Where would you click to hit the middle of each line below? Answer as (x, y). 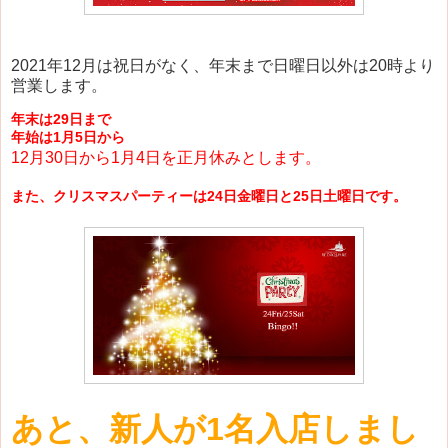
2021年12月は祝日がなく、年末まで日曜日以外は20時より (223, 65)
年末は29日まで (61, 119)
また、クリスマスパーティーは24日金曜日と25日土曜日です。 (209, 196)
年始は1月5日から (68, 137)
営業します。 (59, 85)
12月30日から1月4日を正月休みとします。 (166, 158)
